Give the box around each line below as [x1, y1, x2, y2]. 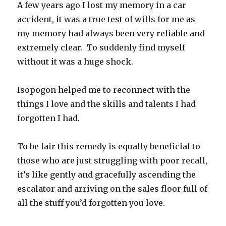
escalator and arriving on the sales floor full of [17, 184, 208, 194]
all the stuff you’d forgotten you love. [17, 198, 165, 208]
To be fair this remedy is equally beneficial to [17, 141, 201, 151]
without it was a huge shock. [17, 56, 134, 67]
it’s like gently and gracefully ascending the [17, 169, 196, 180]
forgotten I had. [17, 113, 80, 123]
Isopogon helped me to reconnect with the [17, 85, 191, 95]
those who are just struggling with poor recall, [17, 155, 208, 165]
